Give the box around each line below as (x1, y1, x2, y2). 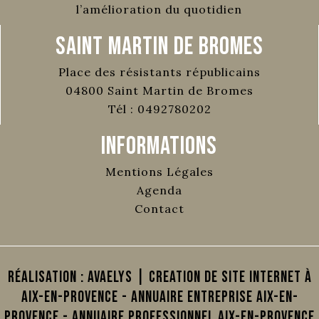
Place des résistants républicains (58, 65, 261, 80)
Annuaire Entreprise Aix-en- (130, 287, 298, 307)
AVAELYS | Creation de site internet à (87, 267, 312, 287)
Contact (134, 201, 184, 216)
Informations (101, 130, 218, 162)
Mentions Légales (105, 164, 214, 179)
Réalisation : (7, 267, 88, 287)
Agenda (136, 182, 182, 197)
